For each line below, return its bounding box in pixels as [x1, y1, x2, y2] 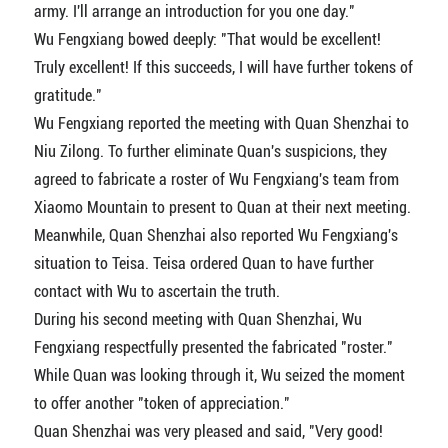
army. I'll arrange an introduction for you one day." [33, 2, 355, 22]
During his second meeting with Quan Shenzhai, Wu [33, 310, 362, 330]
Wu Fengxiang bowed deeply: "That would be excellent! [33, 30, 381, 50]
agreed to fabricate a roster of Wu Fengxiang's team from [33, 170, 399, 190]
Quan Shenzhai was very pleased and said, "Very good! [33, 422, 383, 442]
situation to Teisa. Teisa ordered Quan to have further [33, 254, 374, 274]
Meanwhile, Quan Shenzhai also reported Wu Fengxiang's [33, 226, 398, 246]
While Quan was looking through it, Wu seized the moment [33, 366, 405, 386]
